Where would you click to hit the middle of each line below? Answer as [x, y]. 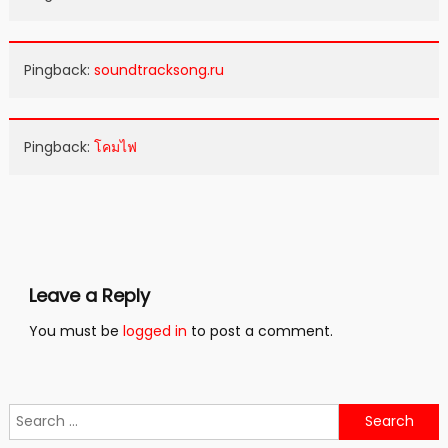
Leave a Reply [89, 295]
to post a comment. [259, 330]
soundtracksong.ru [158, 69]
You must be [75, 330]
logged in [154, 330]
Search [32, 414]
